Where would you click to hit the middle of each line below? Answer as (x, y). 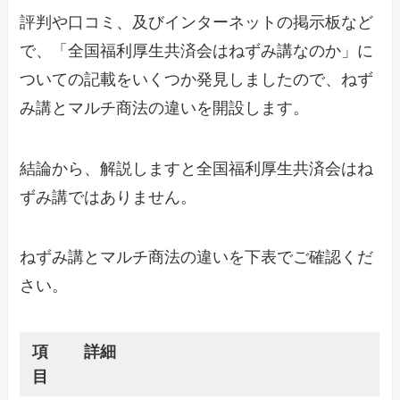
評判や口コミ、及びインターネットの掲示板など (197, 22)
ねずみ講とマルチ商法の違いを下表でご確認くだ (197, 258)
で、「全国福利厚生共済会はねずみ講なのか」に (197, 50)
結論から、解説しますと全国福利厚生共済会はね (197, 168)
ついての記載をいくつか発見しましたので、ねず (197, 79)
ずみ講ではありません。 (108, 197)
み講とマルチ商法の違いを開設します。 (165, 108)
